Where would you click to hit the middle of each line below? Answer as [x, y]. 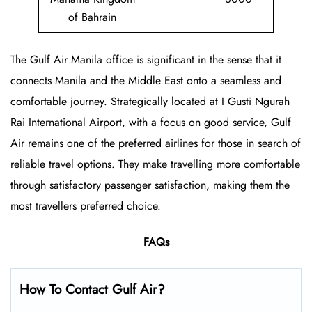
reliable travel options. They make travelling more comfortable [155, 164]
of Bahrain [92, 17]
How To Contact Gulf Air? [92, 290]
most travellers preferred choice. [86, 206]
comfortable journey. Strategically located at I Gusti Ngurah [150, 102]
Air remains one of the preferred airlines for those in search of [156, 143]
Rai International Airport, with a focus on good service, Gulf [151, 123]
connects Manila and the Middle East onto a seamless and [146, 81]
